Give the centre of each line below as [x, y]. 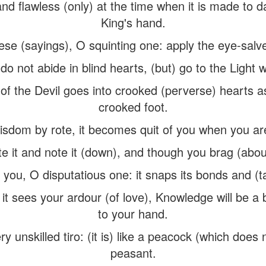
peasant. [133, 253]
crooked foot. [133, 107]
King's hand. [133, 22]
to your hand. [133, 213]
